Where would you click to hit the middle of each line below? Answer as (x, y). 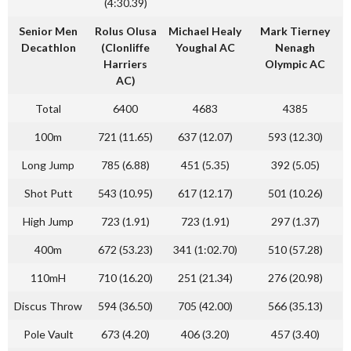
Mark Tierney (295, 31)
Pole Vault (48, 334)
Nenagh (295, 47)
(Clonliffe (125, 47)
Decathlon (48, 47)
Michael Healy (205, 31)
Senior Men (48, 31)
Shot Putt (48, 193)
